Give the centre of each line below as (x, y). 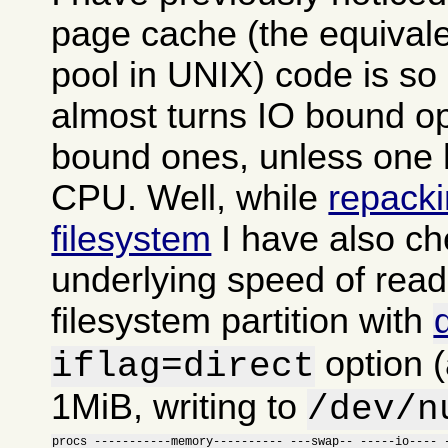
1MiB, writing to (179, 407)
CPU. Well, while (190, 198)
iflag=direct (183, 367)
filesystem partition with (242, 321)
